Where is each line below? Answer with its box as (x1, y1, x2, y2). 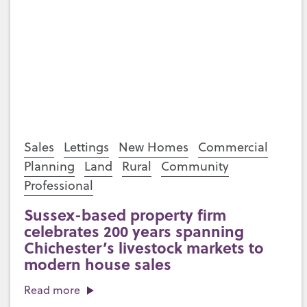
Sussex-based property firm (24, 204, 226, 225)
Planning (24, 158, 75, 175)
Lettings (64, 138, 109, 156)
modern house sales (24, 253, 171, 275)
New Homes (119, 138, 188, 156)
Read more (24, 282, 80, 297)
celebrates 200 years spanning (24, 220, 244, 242)
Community (161, 158, 229, 175)
